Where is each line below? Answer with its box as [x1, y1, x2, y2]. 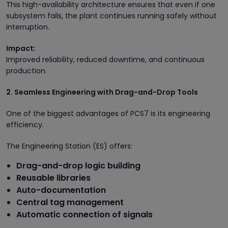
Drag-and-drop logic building [16, 159, 140, 172]
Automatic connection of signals [16, 208, 153, 220]
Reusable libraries [16, 172, 91, 184]
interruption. [6, 21, 49, 32]
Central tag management [16, 196, 124, 208]
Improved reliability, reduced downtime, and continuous [6, 54, 205, 65]
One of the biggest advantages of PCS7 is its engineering [6, 108, 210, 119]
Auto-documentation [16, 184, 106, 196]
